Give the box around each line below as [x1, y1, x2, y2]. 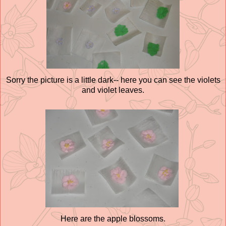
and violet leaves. [82, 85, 144, 94]
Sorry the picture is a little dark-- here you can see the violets [6, 75, 220, 84]
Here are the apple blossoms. [61, 214, 165, 223]
